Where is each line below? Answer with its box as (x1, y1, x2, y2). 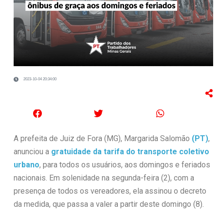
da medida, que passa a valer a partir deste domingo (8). (13, 199, 204, 209)
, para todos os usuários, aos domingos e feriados (39, 160, 210, 169)
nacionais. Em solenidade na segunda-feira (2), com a (13, 173, 194, 182)
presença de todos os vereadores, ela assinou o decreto (13, 186, 206, 196)
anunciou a (13, 146, 51, 156)
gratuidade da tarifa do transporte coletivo (51, 146, 209, 156)
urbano (13, 160, 39, 169)
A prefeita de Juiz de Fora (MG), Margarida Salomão (13, 133, 192, 143)
